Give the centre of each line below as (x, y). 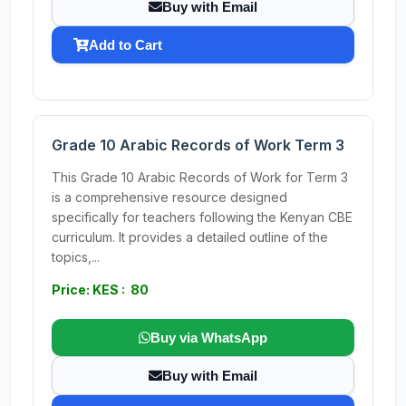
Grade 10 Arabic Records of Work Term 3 (198, 145)
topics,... (76, 257)
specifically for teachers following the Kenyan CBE (202, 217)
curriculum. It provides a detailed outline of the (190, 237)
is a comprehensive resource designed (169, 197)
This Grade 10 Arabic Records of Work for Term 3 (200, 177)
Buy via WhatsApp (209, 338)
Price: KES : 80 (100, 290)
